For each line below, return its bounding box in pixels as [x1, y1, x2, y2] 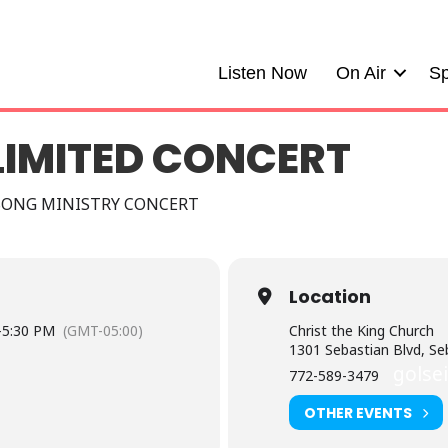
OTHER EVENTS [304, 402, 412, 423]
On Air [336, 63, 386, 83]
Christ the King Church [289, 321, 434, 340]
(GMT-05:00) [63, 321, 144, 340]
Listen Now [218, 63, 307, 83]
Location [289, 284, 371, 309]
